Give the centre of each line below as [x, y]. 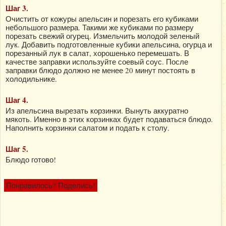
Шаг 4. [17, 100]
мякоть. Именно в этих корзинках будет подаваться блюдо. [109, 119]
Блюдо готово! [31, 159]
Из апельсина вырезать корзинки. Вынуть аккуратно [97, 110]
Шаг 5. [17, 149]
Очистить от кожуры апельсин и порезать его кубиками [102, 19]
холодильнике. [31, 79]
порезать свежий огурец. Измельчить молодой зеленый [102, 36]
